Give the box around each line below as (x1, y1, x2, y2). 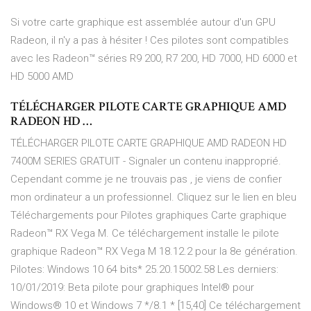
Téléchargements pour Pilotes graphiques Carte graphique (10, 209, 287, 222)
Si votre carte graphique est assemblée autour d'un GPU (10, 16, 276, 29)
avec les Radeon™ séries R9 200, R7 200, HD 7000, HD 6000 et (10, 52, 297, 65)
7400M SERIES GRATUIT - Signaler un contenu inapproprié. (10, 155, 281, 168)
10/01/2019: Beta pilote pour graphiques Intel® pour (10, 281, 254, 294)
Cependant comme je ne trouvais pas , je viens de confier (10, 173, 282, 186)
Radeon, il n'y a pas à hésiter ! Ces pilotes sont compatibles (10, 34, 289, 47)
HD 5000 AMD (10, 70, 74, 83)
